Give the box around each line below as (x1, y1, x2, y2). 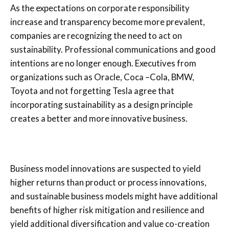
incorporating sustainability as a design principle (10, 99, 193, 110)
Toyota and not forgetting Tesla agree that (10, 85, 174, 96)
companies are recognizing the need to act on (10, 30, 182, 41)
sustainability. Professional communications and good (10, 43, 216, 55)
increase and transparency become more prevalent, (10, 16, 205, 27)
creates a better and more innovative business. (10, 112, 188, 124)
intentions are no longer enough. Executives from (10, 57, 196, 68)
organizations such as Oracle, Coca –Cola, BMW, (10, 71, 194, 82)
